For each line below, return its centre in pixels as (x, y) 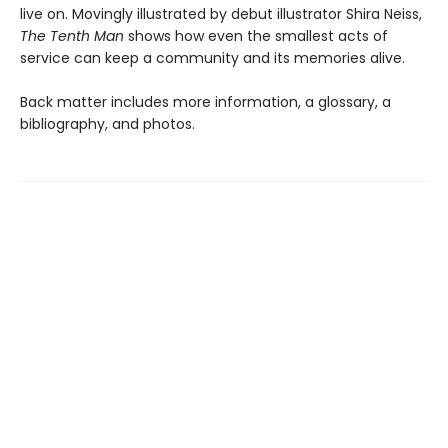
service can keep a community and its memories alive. (212, 58)
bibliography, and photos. (107, 124)
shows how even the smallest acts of (256, 36)
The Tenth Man (72, 36)
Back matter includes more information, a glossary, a (205, 102)
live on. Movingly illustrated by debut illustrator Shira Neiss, (221, 14)
